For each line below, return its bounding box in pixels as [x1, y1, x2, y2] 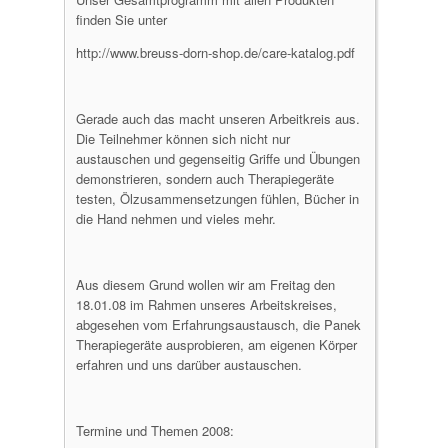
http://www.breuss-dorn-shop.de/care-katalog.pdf [76, 43, 355, 62]
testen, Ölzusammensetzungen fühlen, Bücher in [76, 189, 359, 208]
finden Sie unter [76, 10, 167, 29]
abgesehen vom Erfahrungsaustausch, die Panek [76, 315, 361, 334]
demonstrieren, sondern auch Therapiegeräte [76, 169, 334, 188]
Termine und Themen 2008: [76, 421, 234, 440]
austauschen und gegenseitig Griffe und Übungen [76, 149, 360, 168]
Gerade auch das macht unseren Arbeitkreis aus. [76, 109, 360, 128]
